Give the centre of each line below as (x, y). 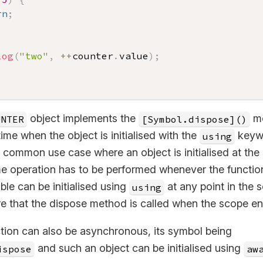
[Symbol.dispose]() (194, 119)
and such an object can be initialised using (139, 248)
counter (93, 56)
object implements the (83, 118)
